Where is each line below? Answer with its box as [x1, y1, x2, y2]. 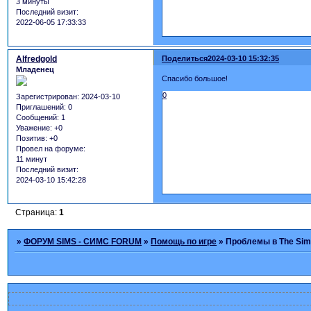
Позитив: [16, 134, 47, 143]
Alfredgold [16, 53, 57, 64]
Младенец [16, 65, 54, 74]
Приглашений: [16, 103, 66, 112]
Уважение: [16, 124, 52, 133]
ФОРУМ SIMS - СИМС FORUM [24, 236, 142, 246]
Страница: [15, 207, 60, 217]
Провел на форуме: [16, 144, 85, 153]
